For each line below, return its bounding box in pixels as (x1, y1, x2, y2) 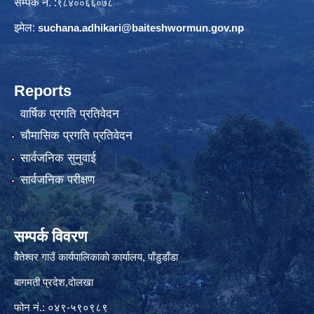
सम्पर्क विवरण (14, 228, 87, 246)
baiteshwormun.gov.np (132, 21, 244, 34)
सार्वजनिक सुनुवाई (20, 151, 96, 165)
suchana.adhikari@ (38, 21, 132, 34)
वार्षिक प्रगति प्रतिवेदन (20, 107, 119, 121)
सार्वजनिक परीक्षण (20, 173, 95, 187)
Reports (14, 81, 71, 100)
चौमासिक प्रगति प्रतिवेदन (20, 129, 132, 143)
